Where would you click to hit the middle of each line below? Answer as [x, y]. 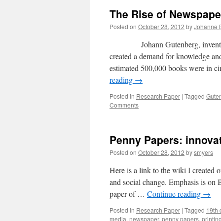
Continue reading [175, 194]
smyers [203, 152]
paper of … [128, 194]
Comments [124, 105]
